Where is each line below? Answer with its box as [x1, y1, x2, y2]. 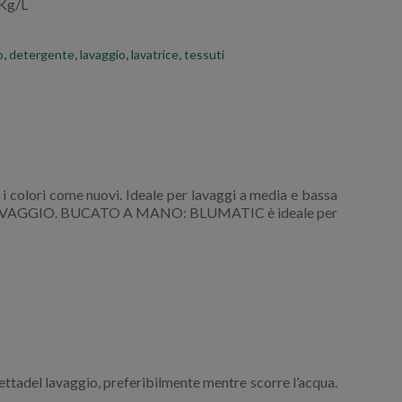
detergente [9, 47, 74, 62]
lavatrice [131, 47, 179, 62]
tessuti [184, 47, 224, 62]
